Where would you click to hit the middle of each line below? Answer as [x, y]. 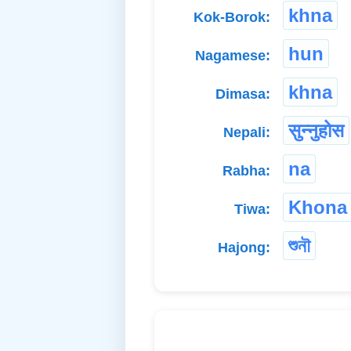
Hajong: [244, 248]
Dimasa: [243, 94]
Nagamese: [233, 56]
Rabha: [246, 171]
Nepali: [247, 133]
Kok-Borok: [232, 18]
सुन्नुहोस [316, 131]
